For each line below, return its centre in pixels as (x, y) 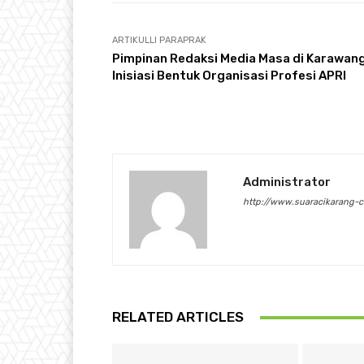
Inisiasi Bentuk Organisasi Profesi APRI (229, 76)
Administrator (287, 182)
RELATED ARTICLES (178, 317)
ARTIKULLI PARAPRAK (159, 41)
